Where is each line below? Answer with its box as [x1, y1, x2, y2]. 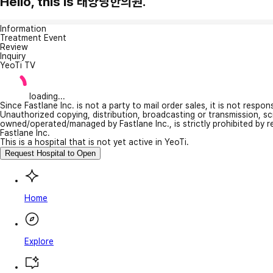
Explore [24, 236, 54, 246]
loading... [29, 91, 65, 101]
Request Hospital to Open [5, 148, 96, 158]
